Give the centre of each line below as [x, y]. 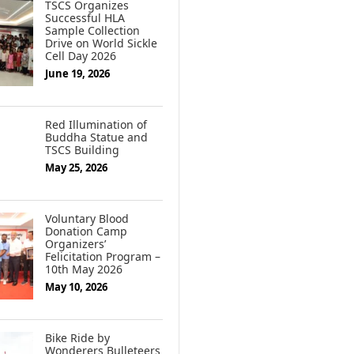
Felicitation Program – [103, 257]
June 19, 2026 [77, 74]
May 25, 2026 [76, 168]
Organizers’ [75, 244]
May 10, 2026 [76, 287]
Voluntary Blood [87, 219]
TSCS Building [82, 150]
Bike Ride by [77, 338]
